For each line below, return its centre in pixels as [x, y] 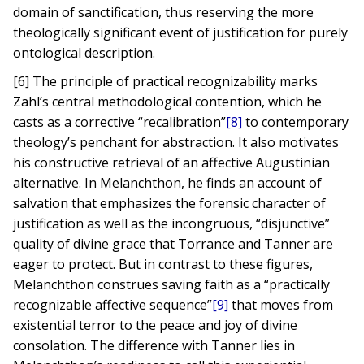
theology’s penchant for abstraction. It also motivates [176, 142]
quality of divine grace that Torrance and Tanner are [173, 244]
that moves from [281, 305]
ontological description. [84, 53]
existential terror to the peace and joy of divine [156, 325]
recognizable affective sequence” [113, 305]
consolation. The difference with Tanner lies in [154, 345]
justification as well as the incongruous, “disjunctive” [172, 223]
